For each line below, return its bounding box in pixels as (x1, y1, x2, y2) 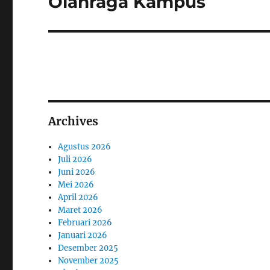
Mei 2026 (58, 180, 95, 190)
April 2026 (58, 192, 99, 202)
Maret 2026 (58, 205, 103, 215)
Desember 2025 (58, 243, 119, 253)
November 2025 (58, 256, 119, 266)
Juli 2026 (58, 154, 93, 165)
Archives (48, 114, 99, 128)
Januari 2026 (58, 230, 108, 240)
